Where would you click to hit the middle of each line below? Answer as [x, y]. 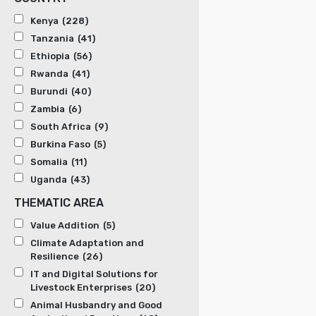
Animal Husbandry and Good [96, 305]
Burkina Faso [60, 145]
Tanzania [52, 39]
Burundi [49, 92]
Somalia [49, 162]
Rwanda [49, 74]
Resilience [55, 257]
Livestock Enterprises [81, 288]
